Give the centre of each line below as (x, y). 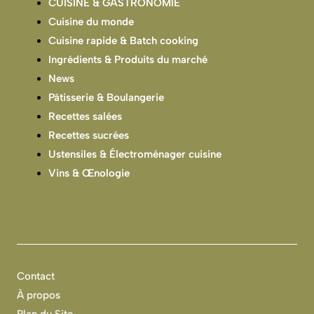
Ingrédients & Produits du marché (128, 60)
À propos (39, 295)
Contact (36, 276)
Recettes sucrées (89, 136)
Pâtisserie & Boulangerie (106, 98)
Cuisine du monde (91, 22)
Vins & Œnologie (89, 173)
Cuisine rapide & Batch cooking (123, 41)
